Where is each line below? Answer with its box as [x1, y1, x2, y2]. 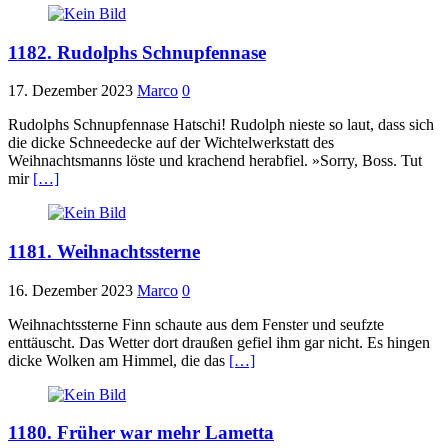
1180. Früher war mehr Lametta [8, 422, 274, 444]
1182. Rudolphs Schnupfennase [8, 41, 266, 63]
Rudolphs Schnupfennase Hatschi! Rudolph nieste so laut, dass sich [8, 116, 434, 134]
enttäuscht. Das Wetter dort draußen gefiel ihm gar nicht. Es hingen [8, 333, 430, 351]
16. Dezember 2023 [8, 281, 133, 299]
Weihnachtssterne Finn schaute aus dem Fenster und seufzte [8, 315, 384, 333]
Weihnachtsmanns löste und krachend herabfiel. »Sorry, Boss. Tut [8, 152, 422, 170]
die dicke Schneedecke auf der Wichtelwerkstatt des [8, 134, 334, 152]
